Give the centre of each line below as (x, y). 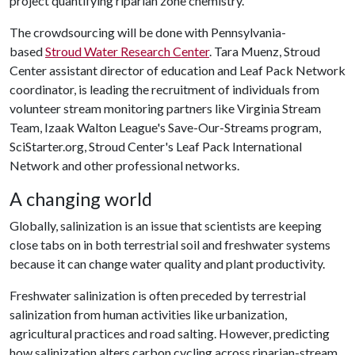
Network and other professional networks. (124, 165)
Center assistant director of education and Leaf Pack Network (177, 70)
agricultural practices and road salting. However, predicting (170, 333)
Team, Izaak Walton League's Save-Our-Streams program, (165, 127)
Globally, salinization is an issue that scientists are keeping (166, 225)
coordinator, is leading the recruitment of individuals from (164, 89)
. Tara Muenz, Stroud (265, 51)
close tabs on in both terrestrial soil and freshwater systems (170, 244)
